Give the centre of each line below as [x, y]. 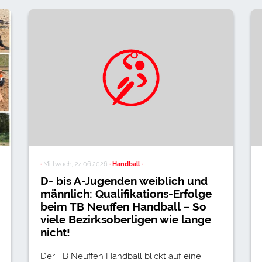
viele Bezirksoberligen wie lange [126, 219]
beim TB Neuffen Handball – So [123, 206]
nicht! [55, 232]
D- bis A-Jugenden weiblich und [124, 180]
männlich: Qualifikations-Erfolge [126, 193]
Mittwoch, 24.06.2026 [75, 163]
